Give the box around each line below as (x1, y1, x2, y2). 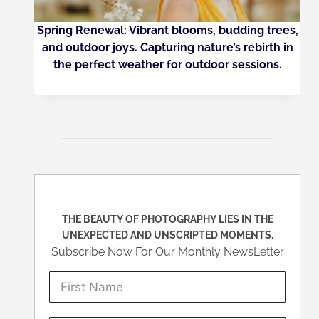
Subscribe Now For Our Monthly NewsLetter (51, 245, 284, 259)
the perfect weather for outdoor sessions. (53, 57, 282, 71)
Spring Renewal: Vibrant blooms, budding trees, (36, 23, 298, 37)
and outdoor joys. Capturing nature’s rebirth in (41, 40, 293, 54)
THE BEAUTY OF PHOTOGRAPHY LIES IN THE (61, 214, 273, 226)
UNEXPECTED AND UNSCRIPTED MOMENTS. (61, 229, 273, 241)
